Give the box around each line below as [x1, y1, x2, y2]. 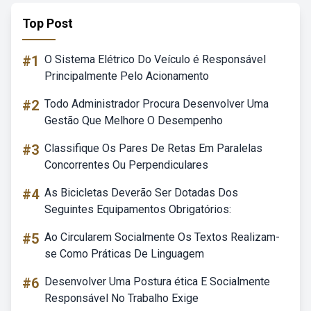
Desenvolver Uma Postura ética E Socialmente [44, 275, 270, 288]
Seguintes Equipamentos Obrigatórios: [44, 203, 231, 216]
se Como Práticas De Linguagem [44, 247, 204, 260]
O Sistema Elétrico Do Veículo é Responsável [44, 53, 266, 66]
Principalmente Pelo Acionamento [44, 69, 209, 83]
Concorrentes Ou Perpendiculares [44, 158, 208, 171]
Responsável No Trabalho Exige [44, 292, 199, 305]
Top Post [22, 16, 73, 31]
